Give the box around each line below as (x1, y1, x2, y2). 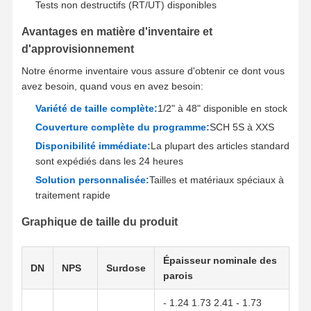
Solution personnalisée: (35, 174, 149, 185)
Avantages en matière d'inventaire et (21, 25, 212, 37)
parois (162, 269, 193, 281)
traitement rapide (35, 189, 110, 201)
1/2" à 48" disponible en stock (157, 102, 287, 114)
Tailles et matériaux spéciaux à (149, 174, 284, 185)
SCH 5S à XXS (209, 121, 274, 133)
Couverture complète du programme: (35, 121, 210, 133)
